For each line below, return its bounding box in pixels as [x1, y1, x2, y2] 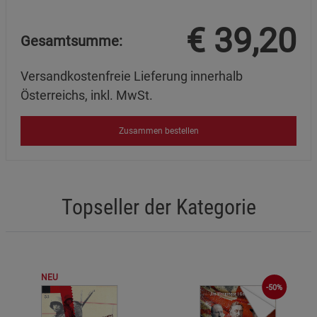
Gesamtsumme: [21, 33, 122, 50]
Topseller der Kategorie [61, 195, 256, 220]
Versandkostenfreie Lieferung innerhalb [21, 68, 243, 83]
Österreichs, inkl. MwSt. [21, 87, 153, 103]
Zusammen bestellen [118, 125, 199, 136]
